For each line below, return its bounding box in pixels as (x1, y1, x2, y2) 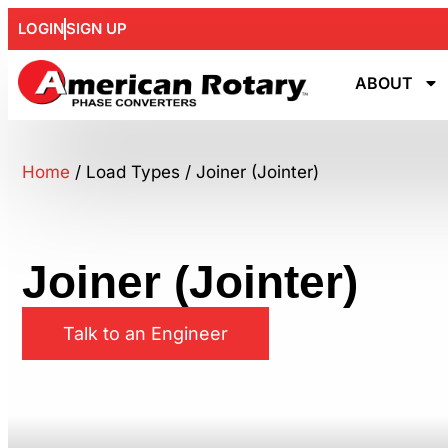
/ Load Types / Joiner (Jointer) (70, 162, 319, 183)
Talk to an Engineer (63, 323, 228, 345)
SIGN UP (66, 19, 127, 38)
